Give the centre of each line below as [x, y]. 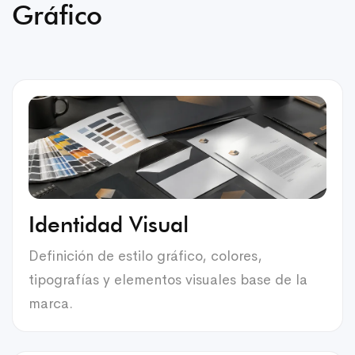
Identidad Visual [109, 224]
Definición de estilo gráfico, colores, [145, 256]
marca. [51, 303]
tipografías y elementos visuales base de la [168, 279]
